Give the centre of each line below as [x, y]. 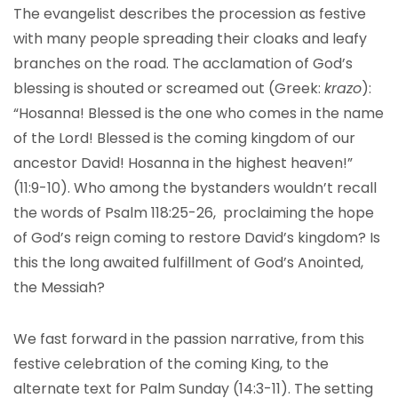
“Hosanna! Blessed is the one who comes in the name [199, 113]
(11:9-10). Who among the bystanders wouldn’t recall [195, 188]
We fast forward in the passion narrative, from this [189, 339]
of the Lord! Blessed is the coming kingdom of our [184, 138]
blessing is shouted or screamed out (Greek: [169, 88]
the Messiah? [59, 287]
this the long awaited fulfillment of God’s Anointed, [188, 263]
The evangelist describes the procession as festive [190, 14]
